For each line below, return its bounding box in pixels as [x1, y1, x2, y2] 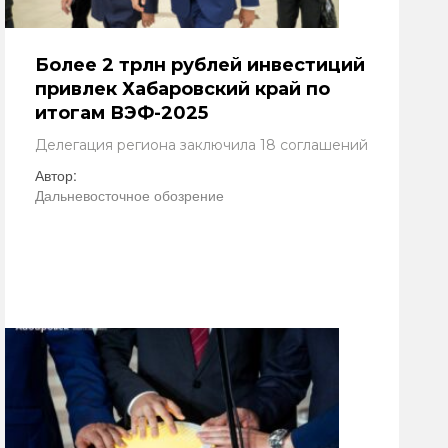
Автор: [35, 165, 77, 185]
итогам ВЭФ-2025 [35, 102, 208, 124]
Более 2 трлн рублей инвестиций [35, 54, 365, 76]
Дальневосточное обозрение [35, 185, 224, 205]
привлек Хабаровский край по [35, 78, 330, 100]
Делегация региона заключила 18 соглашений [35, 136, 368, 154]
